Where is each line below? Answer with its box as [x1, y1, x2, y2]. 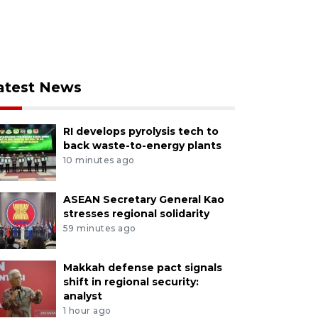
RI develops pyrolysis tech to [62, 125, 219, 138]
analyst [62, 290, 102, 302]
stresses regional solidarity [62, 207, 209, 220]
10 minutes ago [62, 154, 135, 165]
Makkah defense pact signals [62, 261, 222, 274]
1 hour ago [62, 305, 111, 316]
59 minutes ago [62, 222, 136, 234]
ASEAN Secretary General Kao [62, 193, 224, 206]
